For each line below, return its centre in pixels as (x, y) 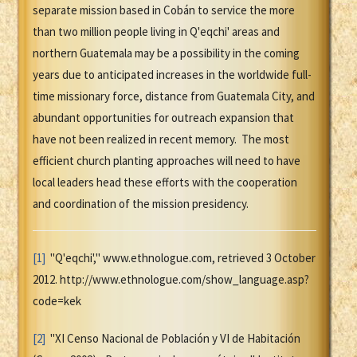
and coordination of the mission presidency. (141, 204)
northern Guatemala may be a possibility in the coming (166, 53)
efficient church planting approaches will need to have (167, 161)
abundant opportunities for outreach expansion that (163, 118)
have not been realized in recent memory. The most (161, 139)
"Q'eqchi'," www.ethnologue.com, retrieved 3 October (180, 258)
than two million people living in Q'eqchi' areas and (156, 32)
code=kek (57, 301)
